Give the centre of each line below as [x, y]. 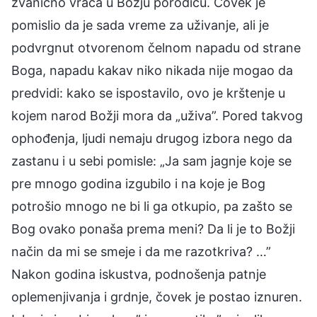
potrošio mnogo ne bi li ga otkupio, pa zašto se [152, 206]
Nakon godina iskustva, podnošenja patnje [139, 274]
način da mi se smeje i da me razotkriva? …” [141, 251]
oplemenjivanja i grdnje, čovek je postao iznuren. [157, 296]
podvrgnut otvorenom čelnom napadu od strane [156, 47]
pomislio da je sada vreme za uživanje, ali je [140, 25]
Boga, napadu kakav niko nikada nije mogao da [152, 70]
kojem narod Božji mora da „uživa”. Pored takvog [157, 115]
